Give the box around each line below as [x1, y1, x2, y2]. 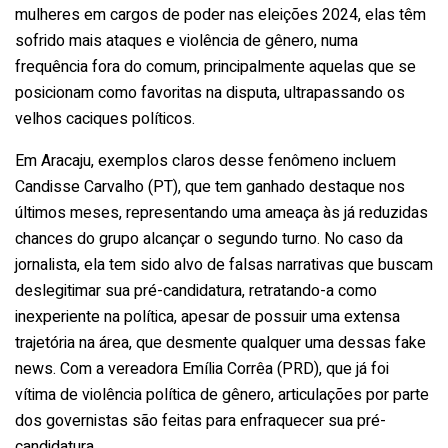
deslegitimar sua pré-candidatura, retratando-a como [15, 278, 377, 303]
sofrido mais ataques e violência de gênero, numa [15, 28, 358, 53]
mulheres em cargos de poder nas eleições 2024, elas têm [15, 2, 426, 27]
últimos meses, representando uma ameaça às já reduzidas [15, 200, 428, 225]
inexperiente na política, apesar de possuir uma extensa [15, 304, 400, 329]
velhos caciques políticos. [15, 106, 195, 131]
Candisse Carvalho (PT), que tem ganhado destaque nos [15, 174, 405, 199]
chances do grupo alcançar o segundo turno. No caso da [15, 226, 403, 251]
